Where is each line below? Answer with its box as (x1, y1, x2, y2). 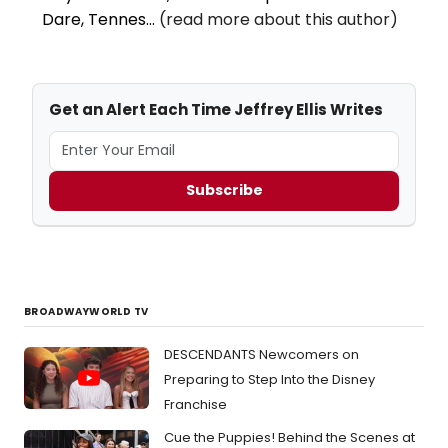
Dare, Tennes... (42, 7, 159, 31)
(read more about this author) (159, 7, 398, 31)
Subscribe (185, 180, 263, 201)
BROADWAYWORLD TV (24, 303, 149, 319)
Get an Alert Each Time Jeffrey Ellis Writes (49, 98, 383, 120)
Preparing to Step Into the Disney (164, 369, 375, 389)
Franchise (164, 394, 227, 414)
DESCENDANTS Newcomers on (164, 344, 359, 364)
